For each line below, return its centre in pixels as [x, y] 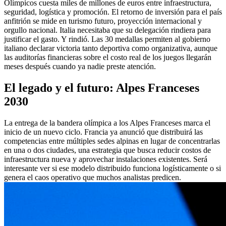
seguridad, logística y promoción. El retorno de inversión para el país [113, 12]
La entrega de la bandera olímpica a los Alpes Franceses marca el [107, 123]
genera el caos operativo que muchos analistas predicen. [93, 177]
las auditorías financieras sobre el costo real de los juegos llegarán [108, 57]
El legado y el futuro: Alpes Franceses [102, 88]
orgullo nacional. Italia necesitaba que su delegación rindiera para [107, 30]
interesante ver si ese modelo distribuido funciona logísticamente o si [112, 168]
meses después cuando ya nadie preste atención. [80, 66]
